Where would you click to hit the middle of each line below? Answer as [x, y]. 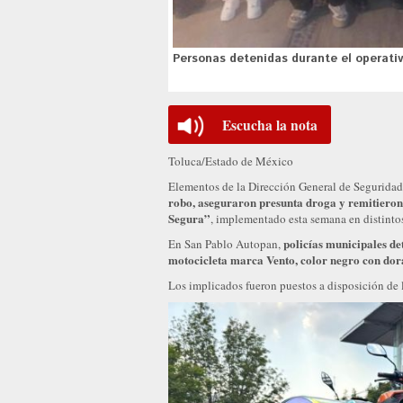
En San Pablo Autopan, [226, 244]
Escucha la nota [270, 125]
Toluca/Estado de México [231, 161]
